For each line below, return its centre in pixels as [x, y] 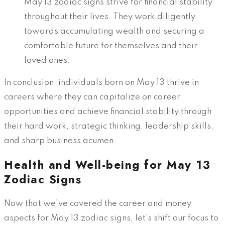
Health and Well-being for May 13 [107, 165]
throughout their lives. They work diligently [110, 17]
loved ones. [47, 61]
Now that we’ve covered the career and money [98, 203]
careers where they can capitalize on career [92, 97]
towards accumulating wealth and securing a [114, 32]
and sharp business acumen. [60, 141]
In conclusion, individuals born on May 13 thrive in [101, 83]
